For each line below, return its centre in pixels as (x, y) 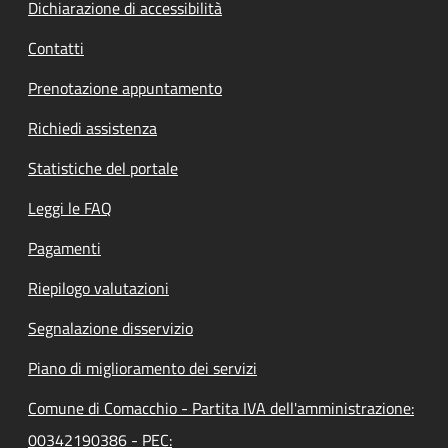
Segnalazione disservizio (110, 327)
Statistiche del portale (103, 167)
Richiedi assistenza (92, 127)
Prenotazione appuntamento (125, 87)
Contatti (56, 47)
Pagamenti (64, 247)
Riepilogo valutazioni (98, 287)
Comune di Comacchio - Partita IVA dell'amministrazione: (221, 407)
